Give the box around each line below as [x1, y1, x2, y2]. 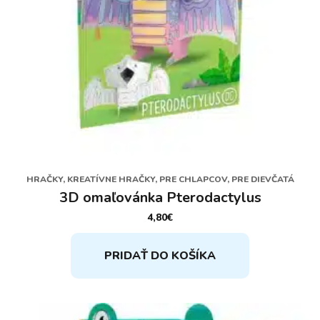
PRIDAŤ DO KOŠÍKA [104, 248, 216, 264]
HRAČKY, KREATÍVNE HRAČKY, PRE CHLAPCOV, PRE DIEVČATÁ [26, 174, 294, 186]
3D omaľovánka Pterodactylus [59, 188, 261, 208]
